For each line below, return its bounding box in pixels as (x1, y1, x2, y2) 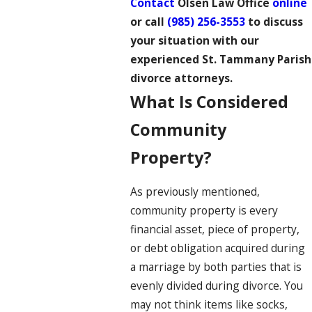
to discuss (245, 14, 304, 30)
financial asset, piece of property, (130, 221, 300, 237)
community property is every (130, 202, 279, 218)
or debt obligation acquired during (130, 240, 306, 256)
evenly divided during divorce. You (130, 277, 304, 293)
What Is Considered (130, 91, 289, 114)
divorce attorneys (130, 70, 231, 86)
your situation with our (130, 33, 260, 49)
